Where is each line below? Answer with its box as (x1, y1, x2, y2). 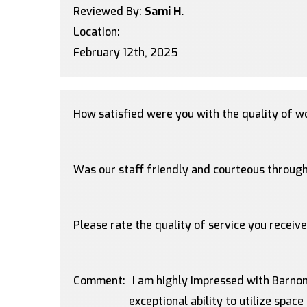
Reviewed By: (73, 4, 145, 19)
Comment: (73, 273, 125, 288)
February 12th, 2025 (73, 45, 178, 60)
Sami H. (145, 4, 184, 19)
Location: (73, 25, 120, 39)
